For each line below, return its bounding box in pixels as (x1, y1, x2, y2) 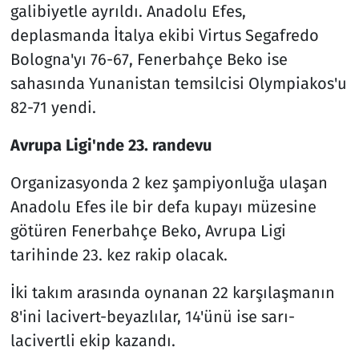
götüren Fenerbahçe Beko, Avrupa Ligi (10, 220, 286, 240)
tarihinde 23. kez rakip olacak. (10, 244, 228, 264)
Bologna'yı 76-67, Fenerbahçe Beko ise (10, 49, 288, 69)
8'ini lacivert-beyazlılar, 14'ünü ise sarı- (10, 306, 295, 326)
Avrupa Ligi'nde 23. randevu (10, 135, 212, 155)
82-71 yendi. (10, 97, 96, 117)
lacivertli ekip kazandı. (10, 330, 175, 350)
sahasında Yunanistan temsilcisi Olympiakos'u (10, 73, 347, 93)
